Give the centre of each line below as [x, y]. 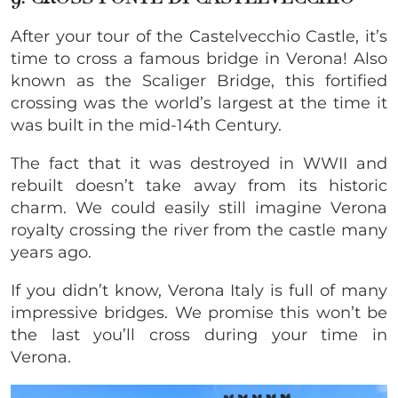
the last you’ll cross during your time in [199, 334]
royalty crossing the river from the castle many [199, 230]
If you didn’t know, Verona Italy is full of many [199, 290]
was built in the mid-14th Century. [148, 125]
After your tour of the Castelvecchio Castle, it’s [199, 36]
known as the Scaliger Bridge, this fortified [199, 80]
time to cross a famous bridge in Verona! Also [199, 58]
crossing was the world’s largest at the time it [199, 103]
